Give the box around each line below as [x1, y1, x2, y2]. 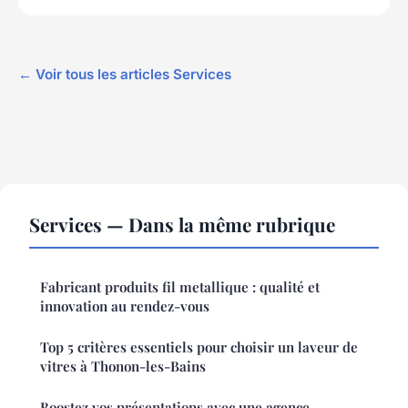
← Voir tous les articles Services [18, 66, 231, 84]
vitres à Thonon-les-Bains [40, 357, 206, 376]
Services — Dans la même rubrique [29, 211, 335, 238]
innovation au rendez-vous [40, 297, 209, 316]
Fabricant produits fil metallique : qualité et [40, 278, 320, 297]
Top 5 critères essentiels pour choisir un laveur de [40, 338, 358, 357]
